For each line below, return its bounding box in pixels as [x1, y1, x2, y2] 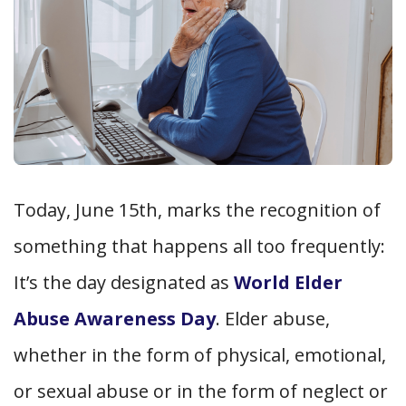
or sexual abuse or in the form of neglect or [14, 378, 388, 403]
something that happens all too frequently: [14, 233, 385, 258]
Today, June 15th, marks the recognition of [14, 197, 381, 222]
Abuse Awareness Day [14, 305, 216, 331]
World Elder [234, 269, 343, 295]
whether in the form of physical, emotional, [14, 342, 386, 367]
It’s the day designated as [14, 269, 234, 295]
